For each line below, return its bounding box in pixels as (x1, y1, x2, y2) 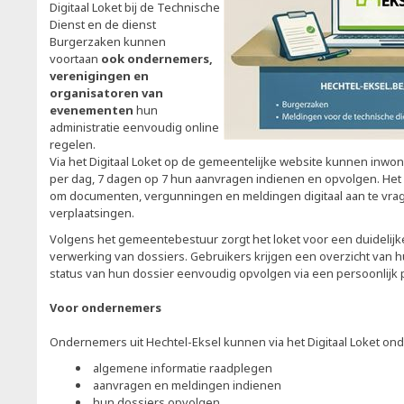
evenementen (50, 102, 136, 118)
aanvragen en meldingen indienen (90, 377, 284, 393)
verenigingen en (50, 68, 149, 84)
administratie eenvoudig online (50, 119, 219, 135)
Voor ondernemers (50, 299, 161, 316)
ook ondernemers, (101, 50, 213, 67)
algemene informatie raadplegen (90, 360, 275, 376)
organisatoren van (50, 85, 163, 101)
